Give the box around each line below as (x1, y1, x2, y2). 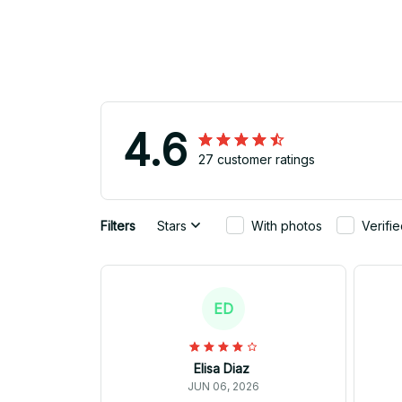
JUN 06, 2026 (188, 380, 259, 394)
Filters (100, 217, 135, 233)
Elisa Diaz (194, 361, 249, 377)
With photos (251, 217, 322, 233)
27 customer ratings (198, 152, 315, 168)
